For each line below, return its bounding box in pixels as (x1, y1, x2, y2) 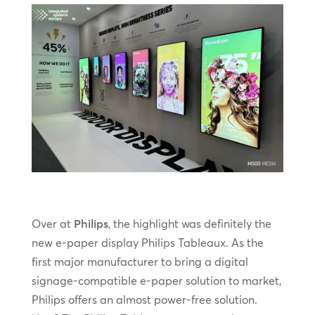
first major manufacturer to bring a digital (31, 255, 248, 269)
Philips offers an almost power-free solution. (31, 292, 257, 307)
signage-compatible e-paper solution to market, (31, 274, 281, 288)
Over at (31, 217, 74, 231)
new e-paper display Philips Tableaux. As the (31, 236, 264, 250)
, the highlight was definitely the (108, 217, 271, 231)
